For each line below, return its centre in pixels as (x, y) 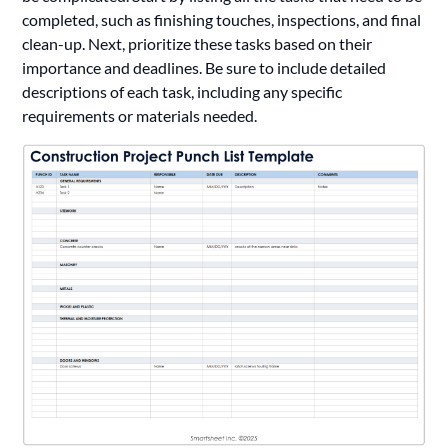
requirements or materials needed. (140, 115)
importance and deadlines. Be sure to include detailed (204, 67)
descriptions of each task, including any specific (182, 91)
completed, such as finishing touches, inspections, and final (222, 19)
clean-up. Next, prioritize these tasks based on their (197, 43)
